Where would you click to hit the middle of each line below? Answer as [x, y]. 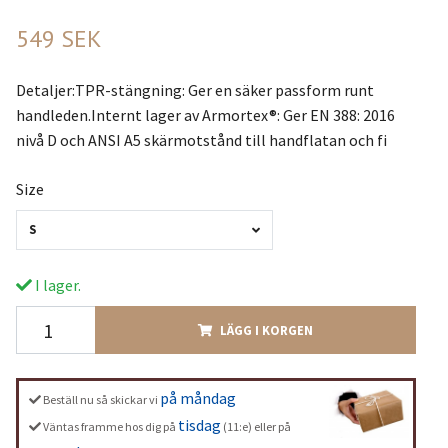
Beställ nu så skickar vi [101, 400]
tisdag [199, 425]
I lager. [56, 285]
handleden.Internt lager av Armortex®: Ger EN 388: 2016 [205, 114]
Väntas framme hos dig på [110, 427]
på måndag [197, 398]
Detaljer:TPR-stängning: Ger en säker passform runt [194, 89]
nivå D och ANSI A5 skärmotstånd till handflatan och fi [201, 139]
